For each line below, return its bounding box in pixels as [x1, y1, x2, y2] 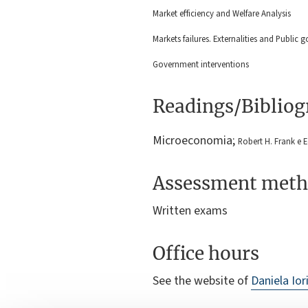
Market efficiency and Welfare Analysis [153, 8, 291, 21]
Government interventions [153, 58, 249, 71]
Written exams [153, 202, 228, 220]
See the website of [153, 272, 251, 290]
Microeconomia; [153, 132, 238, 150]
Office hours [153, 242, 259, 265]
